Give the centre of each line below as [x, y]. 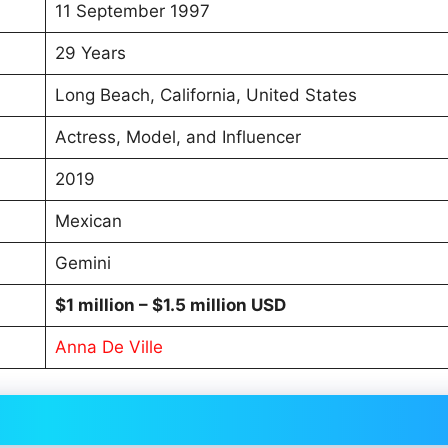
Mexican [88, 221]
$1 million [94, 305]
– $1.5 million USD [210, 305]
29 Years [90, 53]
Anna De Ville [108, 347]
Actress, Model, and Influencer [177, 137]
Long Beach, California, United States [205, 95]
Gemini [82, 263]
